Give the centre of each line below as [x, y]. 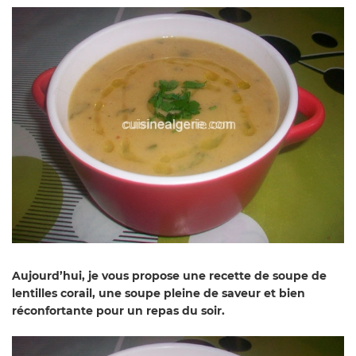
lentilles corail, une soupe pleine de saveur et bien [159, 293]
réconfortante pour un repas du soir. [118, 310]
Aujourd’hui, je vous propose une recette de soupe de [169, 275]
